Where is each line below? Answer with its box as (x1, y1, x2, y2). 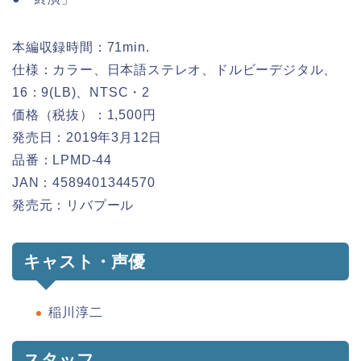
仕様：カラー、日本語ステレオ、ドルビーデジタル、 (12, 63, 338, 77)
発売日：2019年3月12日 (12, 131, 163, 145)
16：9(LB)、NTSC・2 (12, 85, 150, 100)
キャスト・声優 (23, 252, 145, 272)
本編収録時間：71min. (12, 40, 150, 55)
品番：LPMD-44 (12, 153, 112, 168)
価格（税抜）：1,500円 (12, 108, 156, 122)
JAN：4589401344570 (12, 176, 156, 190)
